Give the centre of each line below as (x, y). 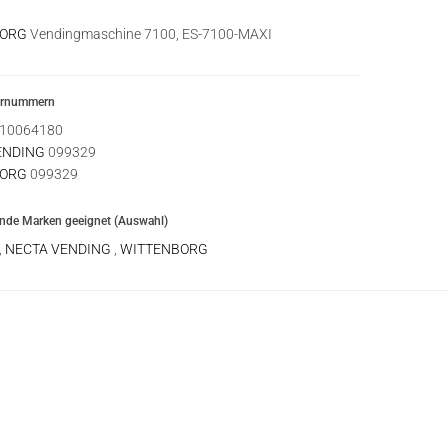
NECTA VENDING (59, 249)
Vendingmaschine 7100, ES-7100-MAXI (149, 34)
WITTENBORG (164, 249)
